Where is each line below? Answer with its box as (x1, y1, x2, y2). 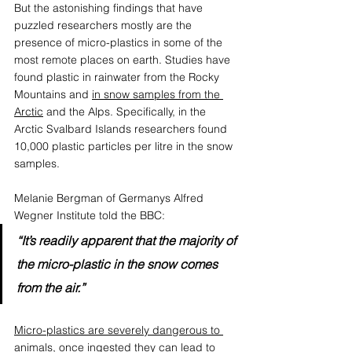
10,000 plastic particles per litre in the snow (14, 138, 236, 153)
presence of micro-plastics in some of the (14, 35, 225, 49)
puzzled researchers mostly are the (14, 17, 195, 32)
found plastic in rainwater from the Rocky (14, 69, 222, 84)
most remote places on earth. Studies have (14, 52, 233, 67)
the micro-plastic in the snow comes (16, 255, 221, 272)
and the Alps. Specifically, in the (43, 104, 209, 119)
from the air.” (16, 279, 85, 295)
